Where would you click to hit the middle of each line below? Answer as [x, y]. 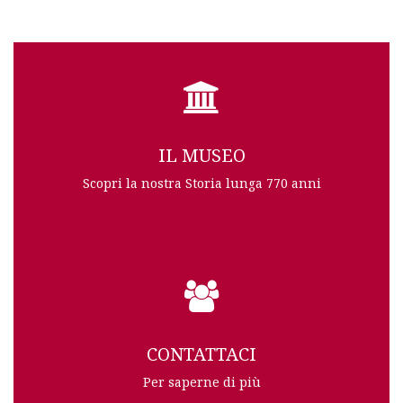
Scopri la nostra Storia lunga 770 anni [201, 183]
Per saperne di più [201, 382]
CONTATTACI [201, 354]
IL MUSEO [201, 155]
